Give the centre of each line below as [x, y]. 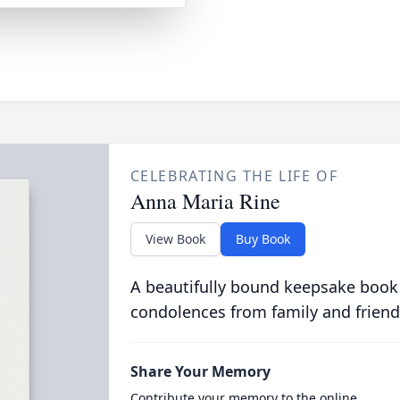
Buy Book [262, 239]
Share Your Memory [200, 371]
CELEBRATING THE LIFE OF [234, 176]
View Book [175, 239]
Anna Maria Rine [205, 201]
